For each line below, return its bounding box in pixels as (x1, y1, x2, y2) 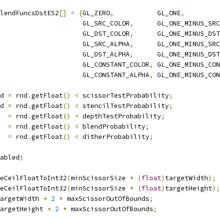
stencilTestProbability (79, 102, 169, 110)
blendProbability (79, 122, 145, 131)
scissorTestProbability (79, 91, 169, 100)
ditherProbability (79, 133, 149, 141)
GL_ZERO (82, 9, 110, 17)
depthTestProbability (79, 112, 161, 120)
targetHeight (165, 184, 212, 192)
